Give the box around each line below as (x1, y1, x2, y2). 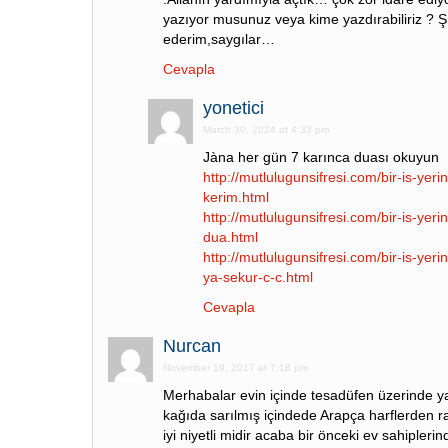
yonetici (203, 98, 264, 118)
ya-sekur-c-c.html (203, 269, 313, 285)
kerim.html (203, 189, 269, 205)
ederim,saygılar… (163, 31, 275, 47)
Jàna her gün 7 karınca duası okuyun (203, 149, 439, 165)
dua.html (203, 229, 258, 245)
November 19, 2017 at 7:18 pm (163, 362, 308, 373)
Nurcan (163, 336, 221, 356)
